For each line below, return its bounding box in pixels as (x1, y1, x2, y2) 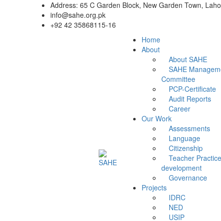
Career (169, 104, 191, 113)
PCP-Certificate (169, 84, 217, 94)
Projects (142, 183, 167, 192)
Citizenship (169, 143, 203, 153)
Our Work (142, 113, 172, 123)
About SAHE (169, 54, 208, 64)
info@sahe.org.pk (50, 10, 106, 20)
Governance (169, 173, 208, 183)
